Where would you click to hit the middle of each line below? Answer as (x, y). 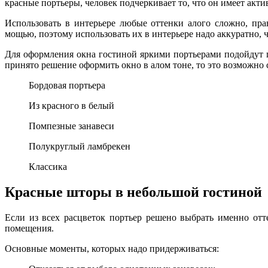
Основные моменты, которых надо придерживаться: (112, 248)
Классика (48, 167)
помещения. (29, 228)
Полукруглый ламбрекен (80, 147)
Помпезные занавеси (71, 126)
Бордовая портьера (67, 86)
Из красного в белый (71, 106)
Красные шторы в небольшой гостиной (133, 192)
